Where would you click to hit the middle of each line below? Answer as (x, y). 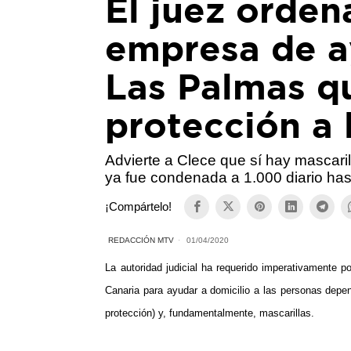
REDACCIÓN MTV (141, 240)
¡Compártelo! (139, 207)
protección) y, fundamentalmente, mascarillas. (210, 313)
